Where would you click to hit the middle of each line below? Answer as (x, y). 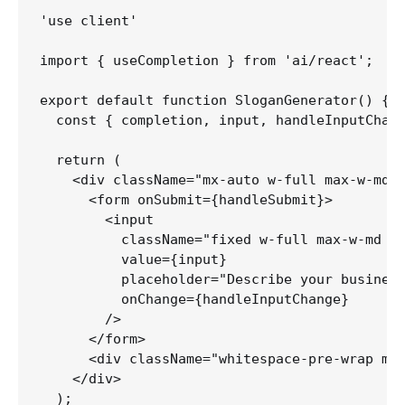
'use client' (89, 20)
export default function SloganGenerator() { (215, 100)
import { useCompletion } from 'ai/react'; (207, 60)
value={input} (133, 259)
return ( (80, 160)
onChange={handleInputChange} (194, 299)
